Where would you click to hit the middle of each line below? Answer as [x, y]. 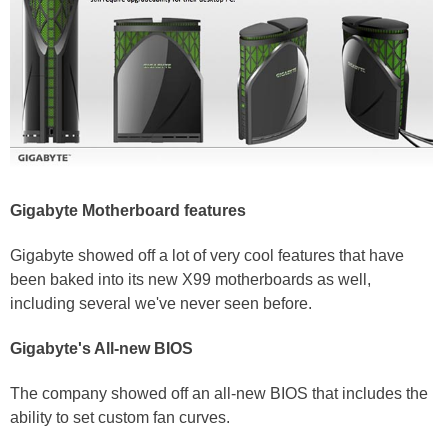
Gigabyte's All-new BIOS [101, 349]
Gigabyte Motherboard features [128, 210]
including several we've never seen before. [163, 303]
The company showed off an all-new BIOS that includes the [219, 394]
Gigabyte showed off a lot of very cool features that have [207, 255]
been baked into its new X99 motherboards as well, [190, 279]
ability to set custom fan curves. [122, 418]
